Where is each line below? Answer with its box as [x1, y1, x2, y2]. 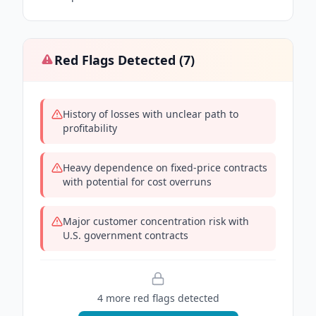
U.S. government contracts [63, 229, 188, 242]
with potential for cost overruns [63, 175, 212, 188]
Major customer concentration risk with [63, 214, 249, 228]
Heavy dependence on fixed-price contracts [63, 161, 267, 174]
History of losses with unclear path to [63, 107, 238, 121]
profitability [63, 121, 117, 135]
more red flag [102, 291, 170, 305]
